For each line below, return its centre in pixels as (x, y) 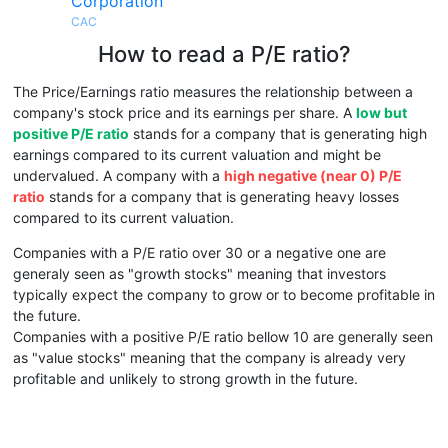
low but (381, 112)
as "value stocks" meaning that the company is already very (209, 357)
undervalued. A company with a (118, 175)
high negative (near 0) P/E (313, 175)
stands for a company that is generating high (278, 133)
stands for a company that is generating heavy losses (222, 196)
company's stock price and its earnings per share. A (184, 112)
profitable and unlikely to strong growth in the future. (185, 378)
